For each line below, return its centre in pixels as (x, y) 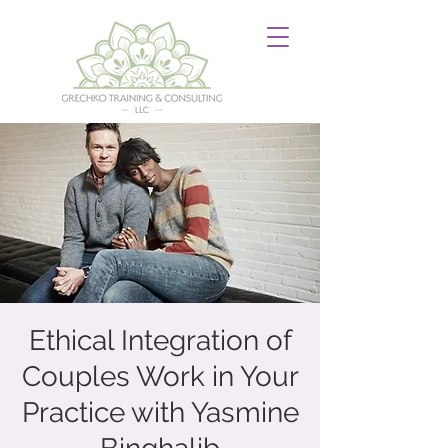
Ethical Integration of (160, 340)
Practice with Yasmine (160, 412)
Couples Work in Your (160, 376)
